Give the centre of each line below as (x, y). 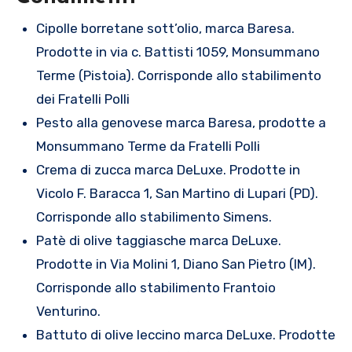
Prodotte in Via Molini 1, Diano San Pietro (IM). (176, 264)
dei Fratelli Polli (82, 99)
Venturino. (68, 312)
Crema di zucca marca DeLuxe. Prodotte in (168, 170)
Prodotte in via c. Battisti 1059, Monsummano (178, 52)
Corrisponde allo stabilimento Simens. (154, 217)
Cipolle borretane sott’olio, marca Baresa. (165, 29)
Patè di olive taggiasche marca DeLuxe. (158, 241)
